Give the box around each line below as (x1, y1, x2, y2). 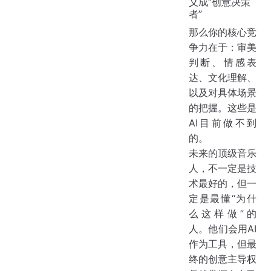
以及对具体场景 (189, 86, 256, 99)
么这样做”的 (189, 207, 256, 220)
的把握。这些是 (189, 101, 256, 114)
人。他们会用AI (189, 222, 256, 235)
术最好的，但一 (189, 177, 256, 189)
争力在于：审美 (189, 41, 256, 53)
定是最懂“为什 (189, 192, 256, 204)
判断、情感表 (189, 56, 256, 68)
